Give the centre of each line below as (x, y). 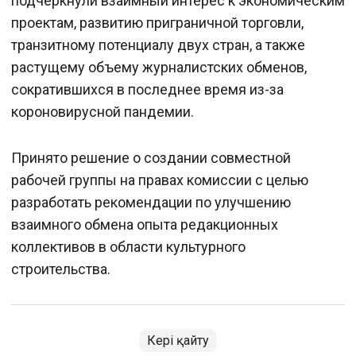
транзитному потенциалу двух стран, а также (158, 45)
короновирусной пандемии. (103, 112)
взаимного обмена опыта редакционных (145, 224)
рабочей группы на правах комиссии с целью (160, 180)
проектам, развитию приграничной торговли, (157, 23)
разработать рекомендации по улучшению (151, 202)
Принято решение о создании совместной (151, 158)
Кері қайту (178, 341)
